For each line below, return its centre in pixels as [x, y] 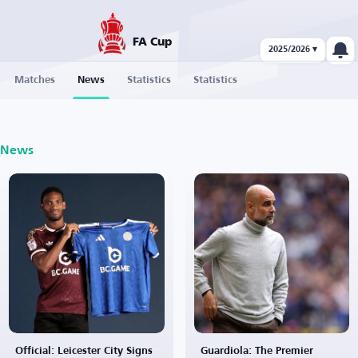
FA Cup [152, 42]
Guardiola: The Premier [257, 351]
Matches [35, 80]
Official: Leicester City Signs [84, 351]
